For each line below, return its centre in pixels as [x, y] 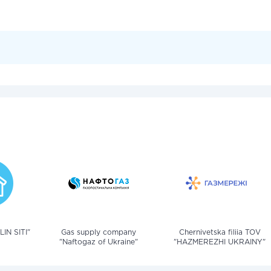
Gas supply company [99, 233]
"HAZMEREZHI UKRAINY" [220, 242]
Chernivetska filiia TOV [220, 233]
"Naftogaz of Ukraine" [99, 242]
